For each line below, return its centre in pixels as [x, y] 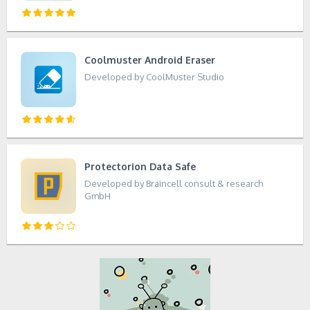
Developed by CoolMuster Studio [154, 77]
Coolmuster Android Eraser [150, 60]
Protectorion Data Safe [140, 166]
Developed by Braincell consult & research [174, 183]
